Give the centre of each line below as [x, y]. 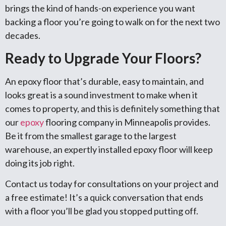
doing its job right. [40, 163]
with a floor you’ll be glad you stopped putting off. [102, 211]
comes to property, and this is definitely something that [112, 108]
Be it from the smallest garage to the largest [91, 135]
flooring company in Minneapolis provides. [127, 122]
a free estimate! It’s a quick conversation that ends [104, 197]
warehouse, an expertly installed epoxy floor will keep [109, 149]
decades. [23, 36]
